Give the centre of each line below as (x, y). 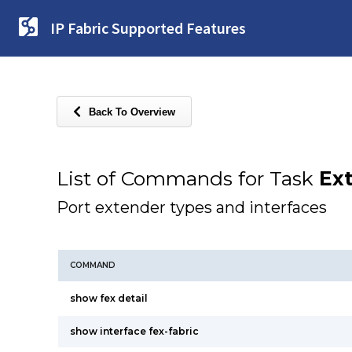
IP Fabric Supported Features (148, 28)
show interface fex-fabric (134, 331)
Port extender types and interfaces (192, 207)
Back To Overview (132, 112)
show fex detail (109, 298)
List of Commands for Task (188, 178)
